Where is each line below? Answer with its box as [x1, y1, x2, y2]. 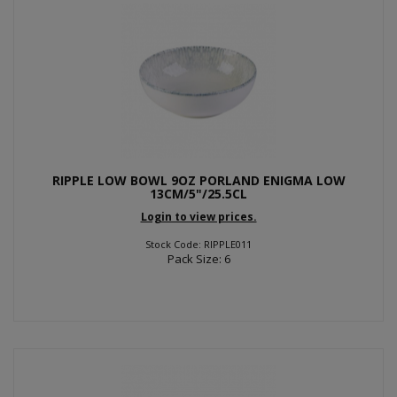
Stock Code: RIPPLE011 [145, 237, 252, 251]
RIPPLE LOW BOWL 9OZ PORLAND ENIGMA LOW [51, 171, 346, 189]
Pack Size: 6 [167, 251, 230, 267]
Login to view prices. [140, 209, 257, 224]
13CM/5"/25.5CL [150, 184, 247, 202]
